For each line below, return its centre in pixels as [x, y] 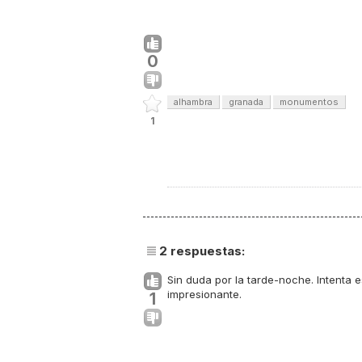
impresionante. [204, 294]
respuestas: [206, 251]
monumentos [309, 102]
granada [246, 102]
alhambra [193, 102]
